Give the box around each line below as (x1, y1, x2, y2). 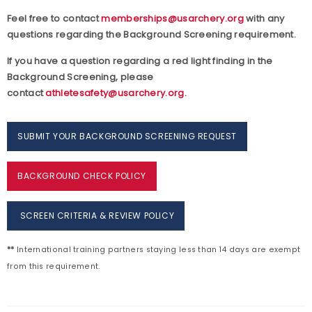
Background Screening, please (7, 70, 154, 84)
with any (243, 12, 285, 26)
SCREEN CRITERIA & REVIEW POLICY (17, 210, 175, 222)
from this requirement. (7, 261, 100, 272)
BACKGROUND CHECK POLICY (17, 170, 146, 182)
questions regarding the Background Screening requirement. (7, 28, 299, 42)
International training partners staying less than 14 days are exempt (14, 244, 301, 256)
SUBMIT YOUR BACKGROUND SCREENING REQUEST (17, 130, 237, 143)
